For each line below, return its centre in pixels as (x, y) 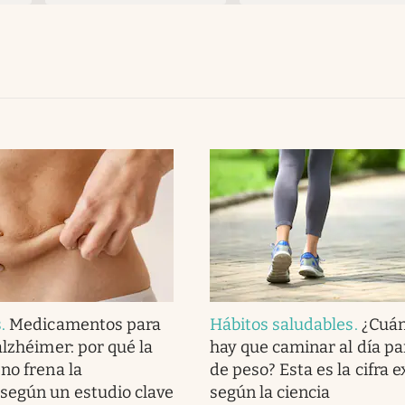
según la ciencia (270, 392)
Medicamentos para (85, 324)
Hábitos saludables (282, 324)
